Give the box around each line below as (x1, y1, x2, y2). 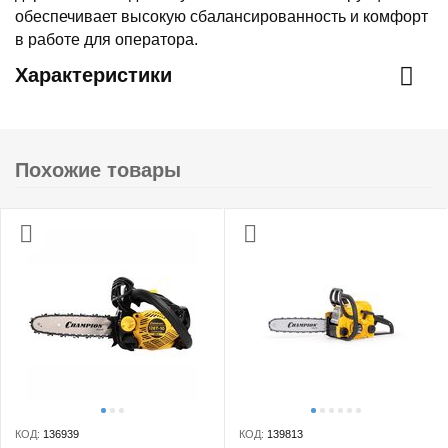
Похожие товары (15, 159, 181, 181)
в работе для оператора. (15, 31, 198, 48)
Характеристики (15, 63, 172, 86)
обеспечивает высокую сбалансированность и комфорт (15, 8, 428, 25)
